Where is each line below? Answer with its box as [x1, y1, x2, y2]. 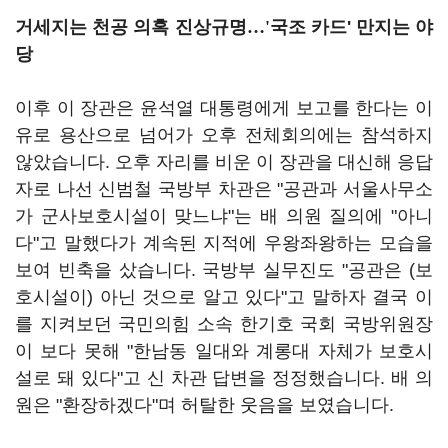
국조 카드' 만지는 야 [269, 17, 433, 37]
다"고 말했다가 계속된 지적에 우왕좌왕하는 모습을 [15, 233, 433, 253]
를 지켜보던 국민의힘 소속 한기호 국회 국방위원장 [15, 314, 433, 334]
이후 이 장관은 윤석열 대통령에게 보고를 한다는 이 [15, 98, 433, 118]
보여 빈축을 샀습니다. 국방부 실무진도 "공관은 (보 [15, 260, 433, 280]
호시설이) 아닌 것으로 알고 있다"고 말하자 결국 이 [15, 287, 433, 307]
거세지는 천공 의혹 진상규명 [15, 17, 247, 37]
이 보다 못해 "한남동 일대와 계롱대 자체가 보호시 [15, 341, 433, 361]
